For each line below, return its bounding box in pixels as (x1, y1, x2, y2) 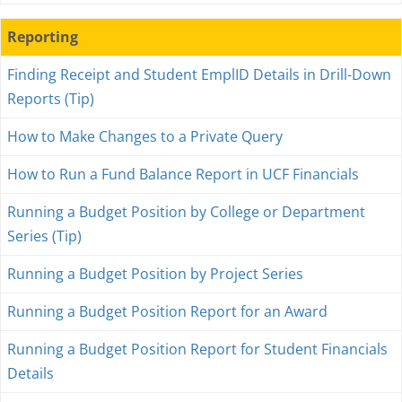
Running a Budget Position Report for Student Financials (7, 339, 388, 359)
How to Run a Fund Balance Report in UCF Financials (7, 164, 359, 184)
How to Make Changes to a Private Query (7, 127, 283, 146)
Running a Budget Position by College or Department (7, 202, 365, 222)
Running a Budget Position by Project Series (7, 264, 303, 284)
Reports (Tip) (7, 89, 94, 109)
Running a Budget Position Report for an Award (7, 301, 328, 321)
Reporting (7, 27, 78, 47)
